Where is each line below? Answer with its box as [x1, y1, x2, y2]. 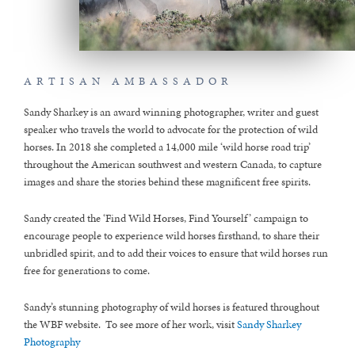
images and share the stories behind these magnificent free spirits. [24, 174, 311, 189]
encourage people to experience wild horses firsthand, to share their [24, 227, 319, 243]
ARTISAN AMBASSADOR [24, 73, 233, 89]
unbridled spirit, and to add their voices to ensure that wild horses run [24, 245, 328, 261]
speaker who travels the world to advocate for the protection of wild [24, 121, 318, 137]
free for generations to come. [24, 262, 150, 278]
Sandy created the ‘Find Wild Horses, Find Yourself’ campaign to [24, 210, 308, 226]
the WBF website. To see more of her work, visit [24, 316, 237, 332]
